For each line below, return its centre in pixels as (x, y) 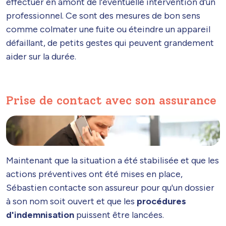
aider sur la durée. (41, 56)
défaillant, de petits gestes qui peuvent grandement (110, 43)
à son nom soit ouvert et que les (71, 202)
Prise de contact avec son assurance (111, 100)
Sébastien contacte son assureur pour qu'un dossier (110, 188)
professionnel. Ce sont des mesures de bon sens (103, 15)
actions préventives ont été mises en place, (94, 174)
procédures (161, 202)
